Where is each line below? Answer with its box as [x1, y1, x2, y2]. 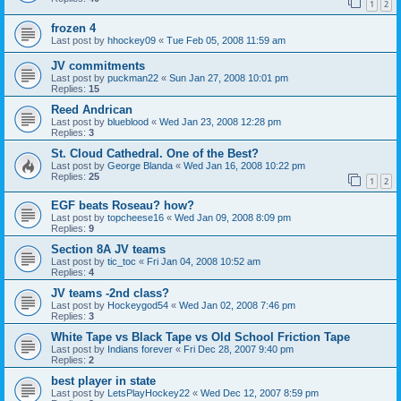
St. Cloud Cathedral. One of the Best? [51, 146, 259, 160]
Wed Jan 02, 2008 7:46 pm [179, 300, 295, 311]
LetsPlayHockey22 [107, 388, 190, 399]
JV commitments [51, 58, 145, 73]
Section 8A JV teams [51, 243, 166, 257]
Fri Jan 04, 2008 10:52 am [147, 256, 260, 268]
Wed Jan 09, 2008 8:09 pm [175, 212, 291, 224]
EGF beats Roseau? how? [51, 199, 194, 213]
